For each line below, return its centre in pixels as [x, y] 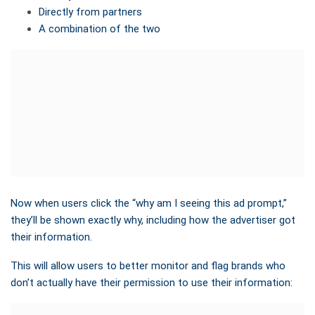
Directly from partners [90, 12]
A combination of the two [99, 28]
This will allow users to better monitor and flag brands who [148, 266]
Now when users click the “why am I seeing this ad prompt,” [149, 204]
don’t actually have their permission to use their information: [152, 283]
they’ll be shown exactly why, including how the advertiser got [153, 220]
